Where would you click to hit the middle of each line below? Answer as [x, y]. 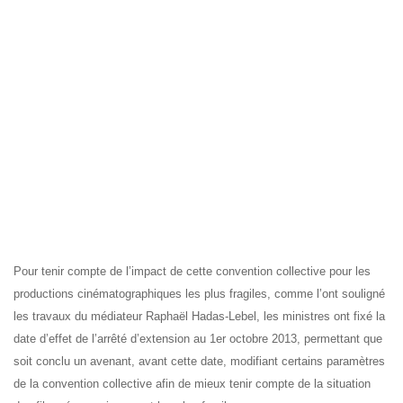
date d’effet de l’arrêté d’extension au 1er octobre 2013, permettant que [198, 339]
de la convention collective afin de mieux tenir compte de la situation [192, 384]
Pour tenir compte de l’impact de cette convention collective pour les [192, 271]
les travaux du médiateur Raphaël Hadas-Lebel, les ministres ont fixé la [199, 316]
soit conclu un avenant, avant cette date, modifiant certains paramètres [199, 361]
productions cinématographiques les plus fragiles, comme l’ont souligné [199, 294]
